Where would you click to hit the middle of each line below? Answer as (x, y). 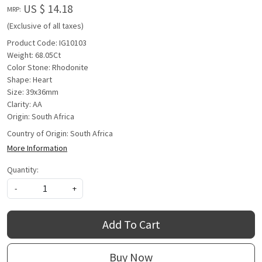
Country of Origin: (39, 134)
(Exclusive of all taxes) (45, 26)
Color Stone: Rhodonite (48, 68)
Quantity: (23, 170)
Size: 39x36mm (33, 92)
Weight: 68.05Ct (34, 55)
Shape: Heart (30, 80)
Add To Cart (131, 225)
